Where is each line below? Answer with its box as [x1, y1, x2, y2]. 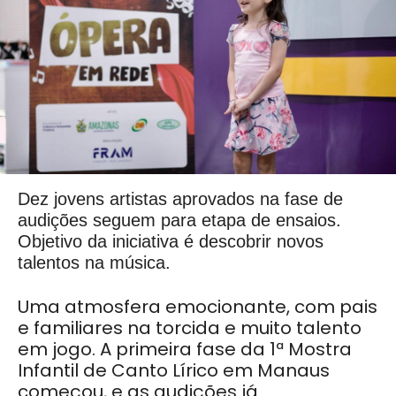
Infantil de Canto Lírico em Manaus [18, 358, 330, 384]
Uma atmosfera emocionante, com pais [18, 294, 377, 320]
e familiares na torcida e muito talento [18, 316, 362, 341]
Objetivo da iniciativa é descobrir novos [18, 232, 324, 252]
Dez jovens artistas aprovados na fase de [18, 189, 343, 209]
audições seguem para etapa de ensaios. [18, 210, 341, 231]
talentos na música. [18, 253, 171, 273]
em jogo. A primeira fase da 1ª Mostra [18, 337, 352, 362]
